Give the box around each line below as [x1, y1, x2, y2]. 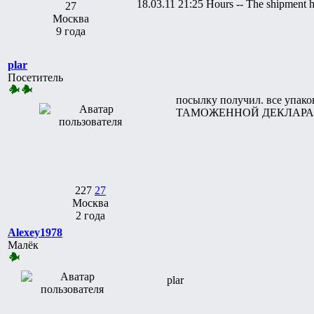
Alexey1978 [8, 226, 62, 238]
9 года [56, 25, 86, 37]
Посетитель [8, 71, 63, 83]
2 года [76, 209, 105, 221]
